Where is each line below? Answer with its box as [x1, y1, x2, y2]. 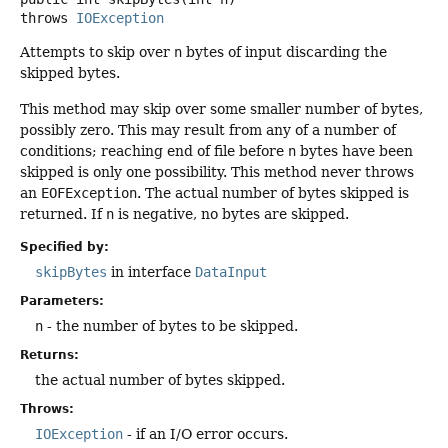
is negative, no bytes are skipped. [114, 205, 349, 222]
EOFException [41, 184, 137, 201]
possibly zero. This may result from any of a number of [20, 121, 396, 138]
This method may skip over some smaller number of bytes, [20, 100, 423, 117]
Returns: [20, 347, 79, 362]
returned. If [20, 205, 106, 222]
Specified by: [20, 239, 109, 254]
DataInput [195, 263, 267, 280]
